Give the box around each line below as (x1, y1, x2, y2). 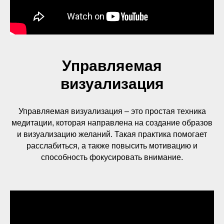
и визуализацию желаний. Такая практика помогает (17, 130, 207, 138)
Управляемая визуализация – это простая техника (18, 107, 206, 115)
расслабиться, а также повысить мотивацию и (26, 141, 197, 150)
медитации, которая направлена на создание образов (11, 118, 212, 127)
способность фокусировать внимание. (41, 153, 183, 161)
